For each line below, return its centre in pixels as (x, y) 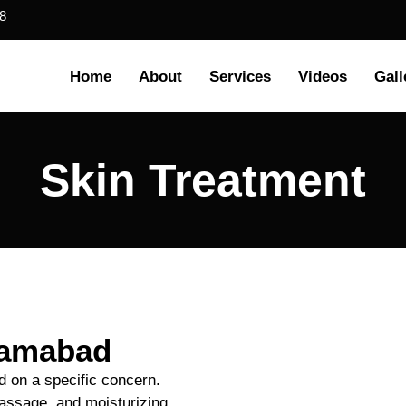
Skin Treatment (203, 180)
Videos (323, 76)
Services (241, 76)
